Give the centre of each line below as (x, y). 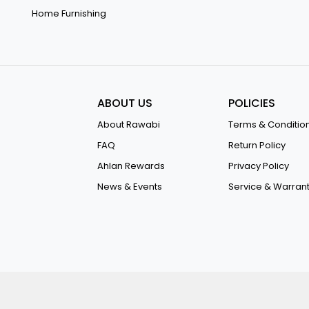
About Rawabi (129, 124)
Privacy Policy (259, 166)
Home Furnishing (69, 13)
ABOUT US (125, 103)
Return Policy (257, 145)
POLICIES (252, 103)
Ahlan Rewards (131, 166)
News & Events (130, 187)
